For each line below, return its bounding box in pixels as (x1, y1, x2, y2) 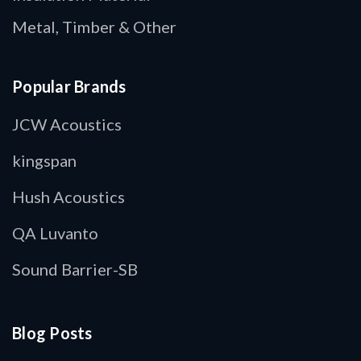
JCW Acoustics (12, 114, 122, 134)
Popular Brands (12, 76, 127, 96)
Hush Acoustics (12, 186, 125, 206)
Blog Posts (12, 322, 93, 342)
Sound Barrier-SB (12, 259, 138, 279)
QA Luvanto (12, 222, 98, 243)
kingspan (12, 150, 77, 170)
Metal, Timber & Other (12, 16, 176, 36)
